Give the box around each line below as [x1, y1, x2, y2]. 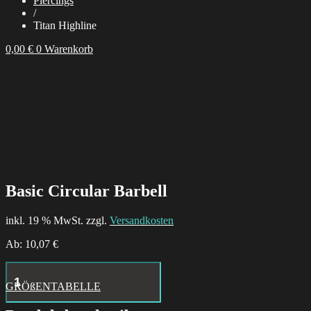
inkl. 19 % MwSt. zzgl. [6, 214, 110, 226]
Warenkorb [44, 42, 93, 55]
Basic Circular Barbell [6, 181, 167, 200]
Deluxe [5, 285, 37, 298]
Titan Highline [33, 19, 96, 31]
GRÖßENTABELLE [6, 280, 101, 292]
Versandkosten [110, 214, 174, 226]
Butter [5, 273, 32, 285]
